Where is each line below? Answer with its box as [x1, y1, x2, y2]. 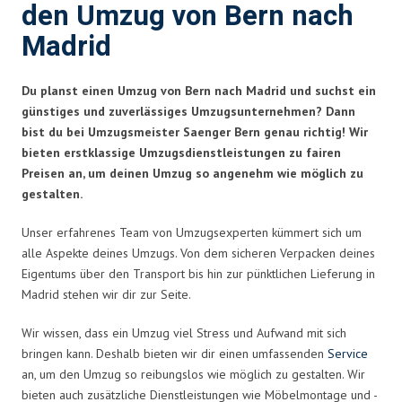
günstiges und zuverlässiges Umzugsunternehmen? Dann [22, 102, 355, 119]
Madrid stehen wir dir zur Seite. [22, 285, 191, 302]
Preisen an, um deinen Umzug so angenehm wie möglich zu [22, 164, 363, 181]
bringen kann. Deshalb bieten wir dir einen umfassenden [22, 345, 328, 362]
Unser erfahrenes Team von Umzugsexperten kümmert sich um [22, 223, 362, 240]
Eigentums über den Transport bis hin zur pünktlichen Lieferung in [22, 265, 375, 282]
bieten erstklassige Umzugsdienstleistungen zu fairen [22, 144, 341, 161]
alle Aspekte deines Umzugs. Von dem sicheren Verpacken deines [22, 244, 375, 261]
